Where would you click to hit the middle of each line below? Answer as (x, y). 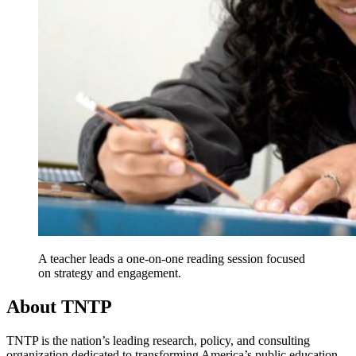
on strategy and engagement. (110, 273)
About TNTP (59, 307)
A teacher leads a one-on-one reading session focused (172, 259)
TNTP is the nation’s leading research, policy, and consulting (158, 341)
